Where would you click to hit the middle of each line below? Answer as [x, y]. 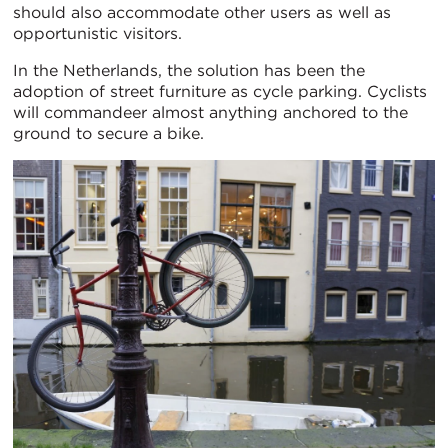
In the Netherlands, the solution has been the [189, 71]
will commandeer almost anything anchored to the [210, 113]
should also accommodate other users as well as [202, 13]
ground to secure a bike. [108, 134]
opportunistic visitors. [97, 34]
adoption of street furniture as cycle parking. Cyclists [220, 92]
